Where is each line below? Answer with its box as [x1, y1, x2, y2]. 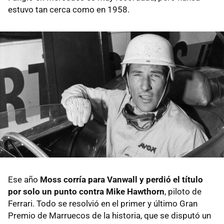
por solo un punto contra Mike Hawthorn [8, 186, 164, 196]
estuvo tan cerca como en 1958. [8, 4, 129, 15]
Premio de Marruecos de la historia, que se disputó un [8, 210, 211, 220]
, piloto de [164, 186, 201, 196]
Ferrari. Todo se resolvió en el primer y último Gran [8, 198, 197, 208]
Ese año [8, 174, 40, 184]
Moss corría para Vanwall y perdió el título [40, 174, 203, 184]
